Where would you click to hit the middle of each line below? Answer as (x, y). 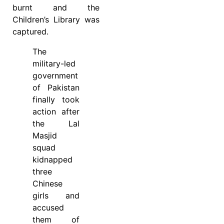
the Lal (56, 124)
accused (48, 208)
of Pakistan (56, 88)
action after (56, 112)
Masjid (45, 136)
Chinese (47, 184)
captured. (30, 32)
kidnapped (52, 160)
